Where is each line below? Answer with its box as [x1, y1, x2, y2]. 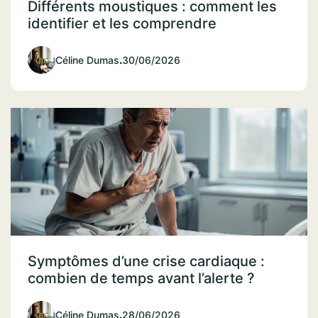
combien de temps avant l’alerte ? [28, 269, 255, 287]
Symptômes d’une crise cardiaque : [28, 252, 265, 270]
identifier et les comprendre [28, 14, 216, 32]
